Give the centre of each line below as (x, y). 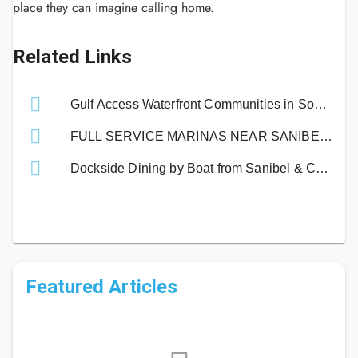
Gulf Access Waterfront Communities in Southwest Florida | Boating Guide (320, 104)
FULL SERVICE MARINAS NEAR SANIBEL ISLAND (326, 136)
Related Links (72, 57)
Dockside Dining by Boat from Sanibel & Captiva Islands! (322, 168)
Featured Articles (101, 287)
